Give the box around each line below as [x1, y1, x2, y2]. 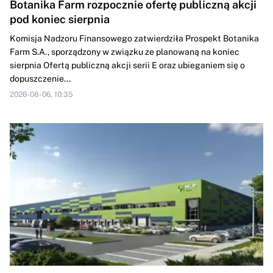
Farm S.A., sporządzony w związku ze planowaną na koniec [10, 47, 239, 57]
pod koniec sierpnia [10, 13, 110, 26]
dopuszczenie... [10, 74, 71, 84]
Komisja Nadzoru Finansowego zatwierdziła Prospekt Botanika [10, 34, 259, 44]
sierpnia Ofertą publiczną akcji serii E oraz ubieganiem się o [10, 60, 245, 71]
